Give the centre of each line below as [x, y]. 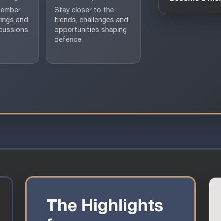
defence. [68, 40]
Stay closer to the [84, 10]
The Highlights [105, 207]
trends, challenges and [91, 20]
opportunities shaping [90, 30]
